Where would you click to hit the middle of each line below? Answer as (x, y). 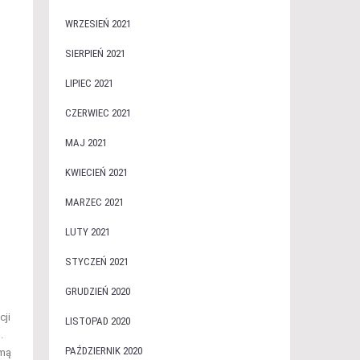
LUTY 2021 (87, 232)
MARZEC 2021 (94, 202)
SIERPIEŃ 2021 (95, 53)
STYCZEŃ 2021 (96, 262)
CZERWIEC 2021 (98, 113)
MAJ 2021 (86, 143)
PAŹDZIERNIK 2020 (103, 351)
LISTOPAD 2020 (97, 321)
